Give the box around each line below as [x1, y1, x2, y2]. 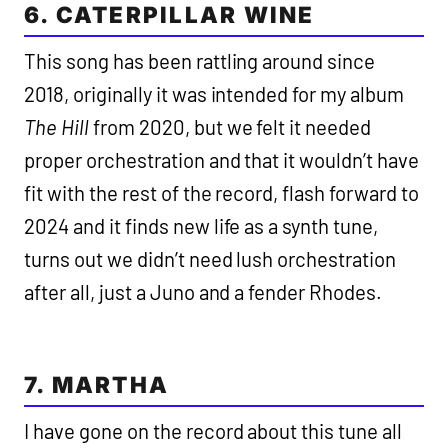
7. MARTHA [24, 371, 170, 399]
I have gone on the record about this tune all [24, 419, 403, 444]
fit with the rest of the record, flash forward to [24, 181, 420, 206]
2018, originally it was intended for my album [24, 82, 405, 107]
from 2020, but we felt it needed [92, 115, 372, 140]
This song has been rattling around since [24, 49, 376, 74]
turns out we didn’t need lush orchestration [24, 247, 397, 272]
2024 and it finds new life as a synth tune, [24, 214, 379, 239]
